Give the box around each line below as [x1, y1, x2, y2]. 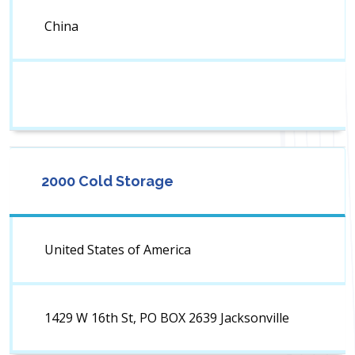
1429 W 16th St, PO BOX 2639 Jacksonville [44, 309, 289, 327]
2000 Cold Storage [41, 173, 174, 190]
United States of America [44, 241, 191, 259]
